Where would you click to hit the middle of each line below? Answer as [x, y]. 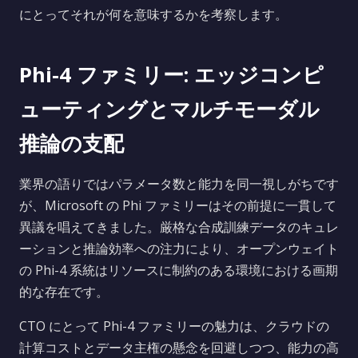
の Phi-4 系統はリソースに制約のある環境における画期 [179, 270]
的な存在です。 [64, 292]
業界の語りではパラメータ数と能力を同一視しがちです [179, 184]
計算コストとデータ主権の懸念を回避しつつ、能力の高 [179, 348]
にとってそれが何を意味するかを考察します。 [153, 14]
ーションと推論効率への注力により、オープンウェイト [179, 249]
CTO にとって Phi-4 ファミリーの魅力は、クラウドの [174, 326]
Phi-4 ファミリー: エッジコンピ [171, 75]
